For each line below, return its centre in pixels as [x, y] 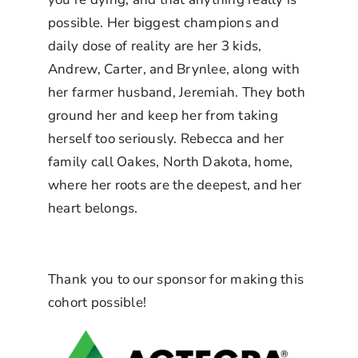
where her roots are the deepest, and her [175, 185]
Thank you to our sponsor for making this [176, 279]
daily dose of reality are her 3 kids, [155, 46]
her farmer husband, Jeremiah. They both [176, 92]
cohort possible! [97, 302]
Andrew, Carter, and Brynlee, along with [173, 69]
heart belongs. [93, 208]
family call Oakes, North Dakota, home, [170, 161]
